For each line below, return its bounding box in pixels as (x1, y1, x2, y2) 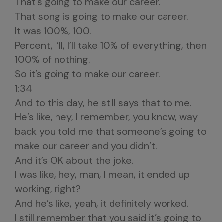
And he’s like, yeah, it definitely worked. (15, 197, 189, 210)
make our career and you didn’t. (15, 139, 157, 152)
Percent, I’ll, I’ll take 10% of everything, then (15, 39, 207, 52)
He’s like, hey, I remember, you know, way (15, 111, 198, 123)
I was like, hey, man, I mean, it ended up (15, 168, 190, 181)
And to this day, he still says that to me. (15, 96, 192, 109)
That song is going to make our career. (15, 10, 188, 23)
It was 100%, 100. (15, 24, 91, 37)
